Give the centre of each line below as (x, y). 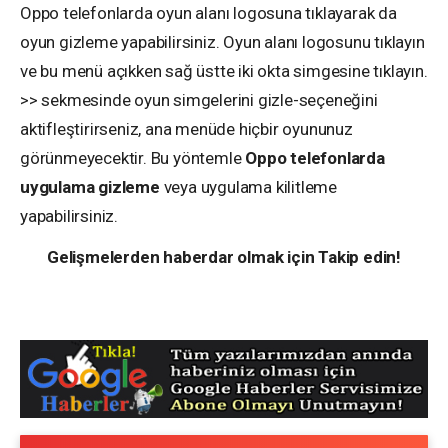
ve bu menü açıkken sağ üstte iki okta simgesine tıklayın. (224, 70)
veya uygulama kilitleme (248, 186)
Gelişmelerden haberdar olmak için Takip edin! (224, 256)
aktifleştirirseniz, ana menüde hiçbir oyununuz (186, 128)
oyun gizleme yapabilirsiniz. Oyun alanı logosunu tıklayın (222, 41)
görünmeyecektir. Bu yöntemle (133, 157)
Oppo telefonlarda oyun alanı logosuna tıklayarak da (208, 12)
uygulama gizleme (90, 186)
